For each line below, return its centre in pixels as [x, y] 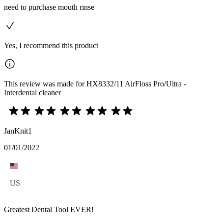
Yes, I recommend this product [51, 45]
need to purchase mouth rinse [49, 7]
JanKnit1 [18, 131]
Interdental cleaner [32, 92]
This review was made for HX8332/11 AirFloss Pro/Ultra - [95, 83]
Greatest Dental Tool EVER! [49, 209]
